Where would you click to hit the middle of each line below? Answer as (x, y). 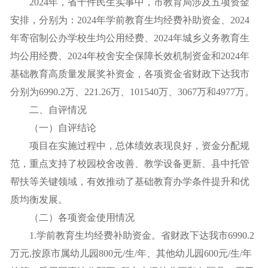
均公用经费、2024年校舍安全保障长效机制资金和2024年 (130, 56)
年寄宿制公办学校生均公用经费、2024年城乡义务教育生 (130, 38)
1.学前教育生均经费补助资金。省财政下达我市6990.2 (132, 235)
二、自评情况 (48, 110)
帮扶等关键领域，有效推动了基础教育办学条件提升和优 (130, 182)
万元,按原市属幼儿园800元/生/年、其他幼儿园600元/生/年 (131, 253)
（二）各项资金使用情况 (72, 217)
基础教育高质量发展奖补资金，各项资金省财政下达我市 (130, 74)
